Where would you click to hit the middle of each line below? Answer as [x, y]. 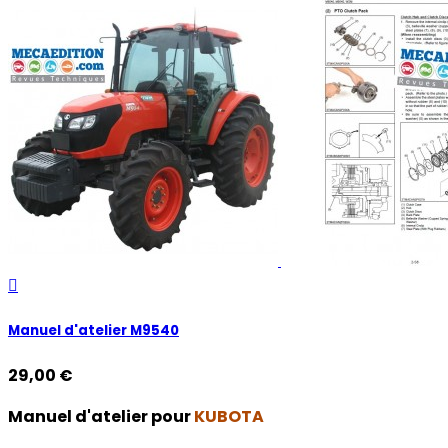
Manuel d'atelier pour [101, 416]
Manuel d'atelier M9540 [93, 330]
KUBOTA [229, 416]
